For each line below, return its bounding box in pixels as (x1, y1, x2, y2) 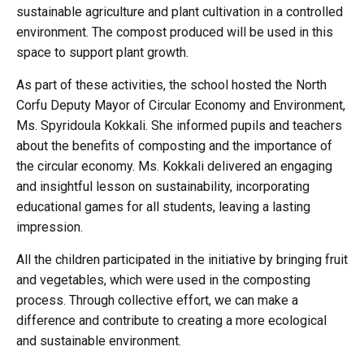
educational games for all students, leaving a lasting (16, 199, 310, 215)
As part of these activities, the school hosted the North (16, 77, 327, 93)
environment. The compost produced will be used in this (16, 24, 333, 41)
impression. (16, 219, 83, 236)
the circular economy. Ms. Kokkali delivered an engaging (16, 158, 332, 175)
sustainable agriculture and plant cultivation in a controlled (16, 4, 343, 20)
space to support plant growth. (16, 45, 188, 61)
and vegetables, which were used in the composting (16, 272, 310, 288)
